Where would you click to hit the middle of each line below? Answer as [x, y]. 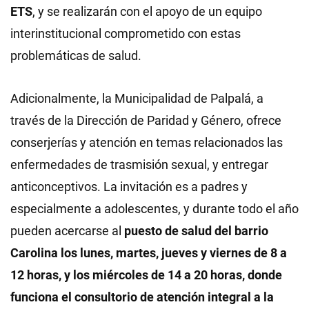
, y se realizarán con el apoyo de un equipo [147, 11]
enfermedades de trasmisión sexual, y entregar [139, 164]
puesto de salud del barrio [196, 230]
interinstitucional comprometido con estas [126, 33]
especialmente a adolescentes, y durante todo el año [154, 208]
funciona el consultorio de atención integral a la [142, 297]
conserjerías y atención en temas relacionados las [147, 142]
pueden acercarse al [67, 230]
